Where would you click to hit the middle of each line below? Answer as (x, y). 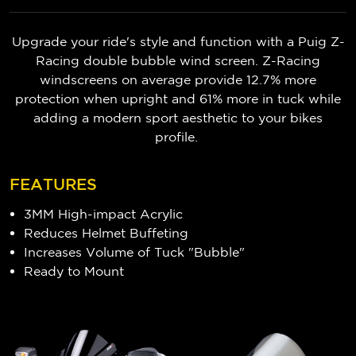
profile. (178, 136)
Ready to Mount (74, 271)
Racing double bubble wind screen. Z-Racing (178, 60)
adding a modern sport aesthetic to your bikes (178, 117)
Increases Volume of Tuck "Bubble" (135, 252)
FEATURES (53, 184)
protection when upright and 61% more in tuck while (178, 98)
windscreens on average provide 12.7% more (178, 79)
